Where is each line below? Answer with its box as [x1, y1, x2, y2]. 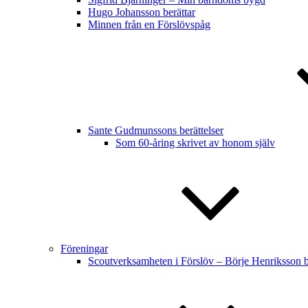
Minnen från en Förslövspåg [88, 19, 210, 30]
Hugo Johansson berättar [88, 6, 195, 18]
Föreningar [60, 243, 108, 254]
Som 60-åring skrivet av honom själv [115, 137, 275, 148]
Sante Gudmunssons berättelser [88, 124, 223, 136]
